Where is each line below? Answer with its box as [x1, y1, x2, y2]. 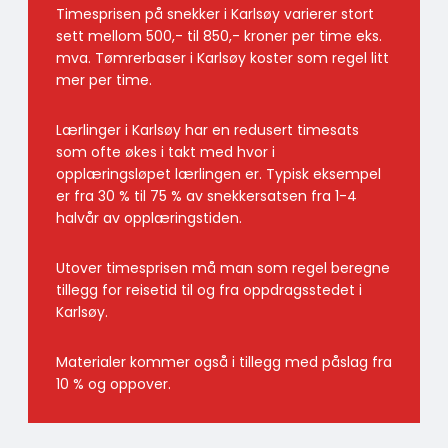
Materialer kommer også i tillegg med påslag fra [56, 352, 392, 373]
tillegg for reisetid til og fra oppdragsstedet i [56, 280, 362, 301]
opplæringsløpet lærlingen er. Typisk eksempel [56, 164, 381, 185]
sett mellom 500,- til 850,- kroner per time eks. [56, 26, 382, 47]
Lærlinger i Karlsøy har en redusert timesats [56, 120, 359, 141]
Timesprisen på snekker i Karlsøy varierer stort [56, 4, 374, 25]
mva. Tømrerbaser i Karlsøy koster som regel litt [56, 48, 389, 69]
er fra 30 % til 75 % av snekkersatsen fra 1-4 [56, 186, 357, 207]
